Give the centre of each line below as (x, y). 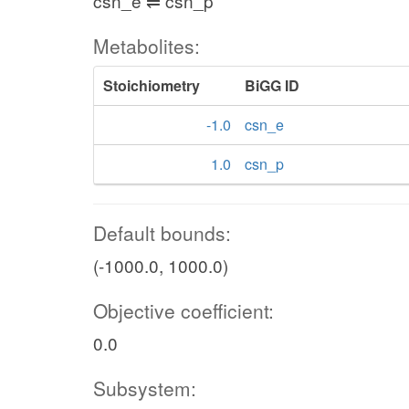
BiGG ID (272, 85)
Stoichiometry (152, 85)
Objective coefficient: (184, 310)
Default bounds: (162, 233)
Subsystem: (145, 388)
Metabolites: (147, 46)
